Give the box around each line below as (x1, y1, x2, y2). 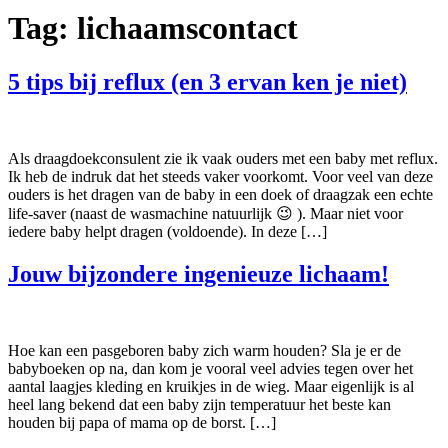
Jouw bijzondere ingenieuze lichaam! (8, 260, 389, 287)
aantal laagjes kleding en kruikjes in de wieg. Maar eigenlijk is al (8, 377, 414, 395)
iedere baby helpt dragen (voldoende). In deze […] (8, 222, 327, 240)
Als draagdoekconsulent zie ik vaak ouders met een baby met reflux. (8, 149, 438, 167)
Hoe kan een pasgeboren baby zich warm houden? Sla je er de (8, 341, 401, 359)
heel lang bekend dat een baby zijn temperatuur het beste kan (8, 395, 391, 413)
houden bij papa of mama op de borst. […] (8, 413, 276, 431)
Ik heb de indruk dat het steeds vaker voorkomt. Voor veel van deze (8, 167, 433, 185)
